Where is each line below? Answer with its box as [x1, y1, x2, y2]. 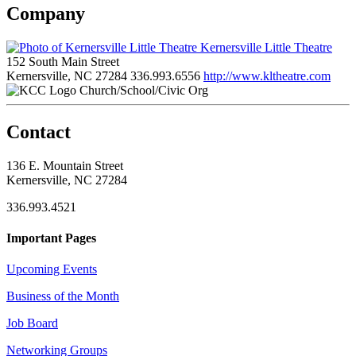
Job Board [6, 316, 58, 331]
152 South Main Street [6, 54, 119, 68]
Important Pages [6, 230, 96, 245]
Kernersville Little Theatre [197, 40, 332, 54]
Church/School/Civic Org [79, 83, 208, 97]
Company [6, 2, 85, 24]
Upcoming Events [6, 262, 97, 277]
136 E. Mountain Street [6, 158, 123, 172]
